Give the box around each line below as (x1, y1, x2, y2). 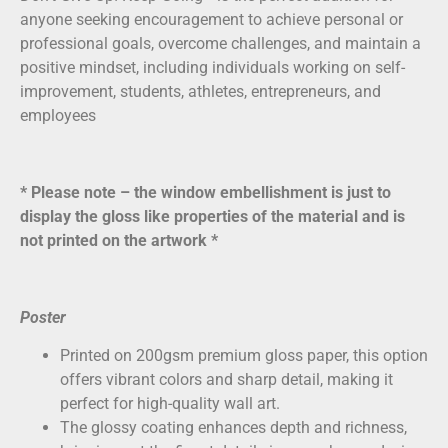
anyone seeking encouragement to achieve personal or (20, 10, 403, 30)
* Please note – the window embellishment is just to (20, 183, 391, 203)
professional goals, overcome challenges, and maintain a (20, 34, 421, 54)
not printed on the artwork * (20, 231, 218, 251)
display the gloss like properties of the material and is (20, 207, 405, 227)
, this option (346, 346, 428, 366)
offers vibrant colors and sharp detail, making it (60, 370, 393, 390)
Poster (20, 307, 66, 327)
